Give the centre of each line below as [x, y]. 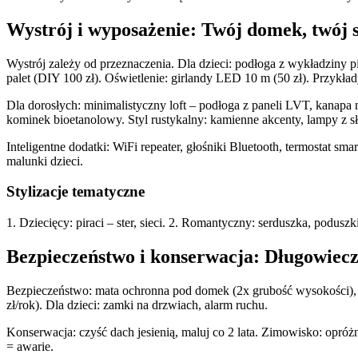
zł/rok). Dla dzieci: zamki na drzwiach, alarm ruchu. [137, 304]
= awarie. [30, 346]
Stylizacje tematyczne [76, 192]
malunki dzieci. [45, 161]
